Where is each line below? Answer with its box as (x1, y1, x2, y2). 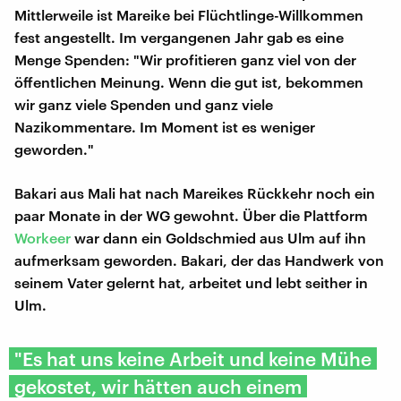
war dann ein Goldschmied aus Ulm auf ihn (71, 228, 366, 246)
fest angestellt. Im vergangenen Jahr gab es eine (14, 28, 344, 46)
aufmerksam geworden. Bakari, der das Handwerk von (14, 251, 384, 269)
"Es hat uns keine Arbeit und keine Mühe (14, 346, 371, 370)
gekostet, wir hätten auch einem (14, 374, 302, 397)
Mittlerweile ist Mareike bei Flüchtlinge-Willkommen (14, 5, 363, 23)
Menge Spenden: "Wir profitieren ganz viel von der (14, 50, 356, 68)
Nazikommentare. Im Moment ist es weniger (14, 117, 315, 135)
